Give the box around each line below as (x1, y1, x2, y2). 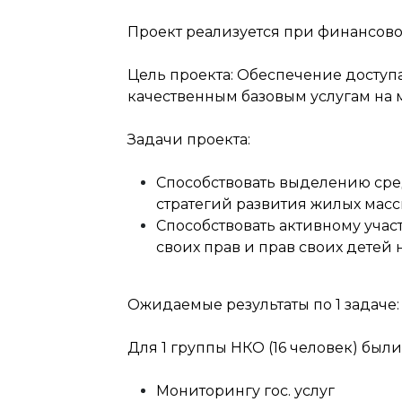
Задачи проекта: (127, 131, 250, 148)
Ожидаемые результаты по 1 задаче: (127, 296, 399, 313)
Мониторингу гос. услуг (156, 382, 335, 399)
